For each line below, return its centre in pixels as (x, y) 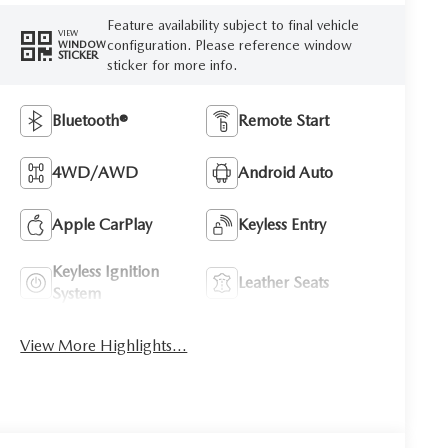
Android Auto (286, 172)
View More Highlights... (104, 345)
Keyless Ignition (106, 271)
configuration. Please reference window (229, 44)
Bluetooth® (90, 120)
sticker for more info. (171, 64)
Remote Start (284, 120)
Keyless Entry (282, 224)
